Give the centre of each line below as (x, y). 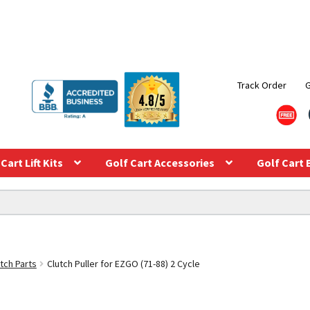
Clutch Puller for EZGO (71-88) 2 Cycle (123, 263)
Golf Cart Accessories (159, 162)
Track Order (262, 85)
